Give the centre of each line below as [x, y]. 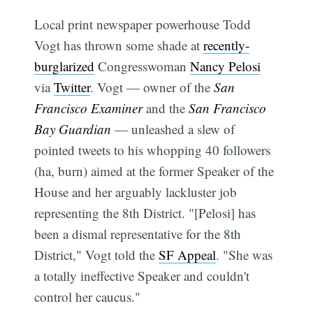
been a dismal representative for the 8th [138, 233]
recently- [227, 45]
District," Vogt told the [97, 254]
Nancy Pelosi [226, 66]
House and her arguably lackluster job [136, 191]
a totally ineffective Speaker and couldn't [142, 275]
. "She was [245, 254]
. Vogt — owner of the [152, 87]
